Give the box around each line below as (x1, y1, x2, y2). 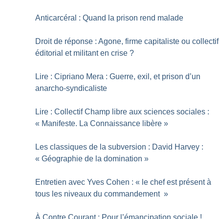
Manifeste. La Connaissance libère (42, 119, 162, 128)
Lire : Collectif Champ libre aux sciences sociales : (35, 107, 210, 116)
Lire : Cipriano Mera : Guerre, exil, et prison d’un (35, 72, 201, 81)
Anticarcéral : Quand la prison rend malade (35, 13, 184, 22)
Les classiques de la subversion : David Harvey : (35, 142, 204, 151)
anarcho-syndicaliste (35, 84, 108, 92)
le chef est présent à (142, 177, 212, 186)
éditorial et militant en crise (35, 48, 128, 57)
